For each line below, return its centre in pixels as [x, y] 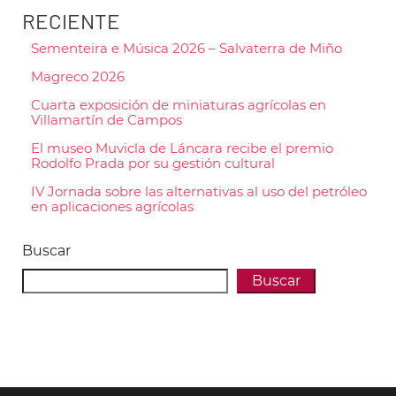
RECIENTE [71, 21]
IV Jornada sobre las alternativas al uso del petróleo [199, 192]
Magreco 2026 [78, 77]
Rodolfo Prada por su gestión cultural [153, 164]
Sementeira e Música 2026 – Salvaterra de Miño [187, 49]
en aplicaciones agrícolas [112, 207]
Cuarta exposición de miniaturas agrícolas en [179, 105]
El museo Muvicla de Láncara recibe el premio [182, 148]
